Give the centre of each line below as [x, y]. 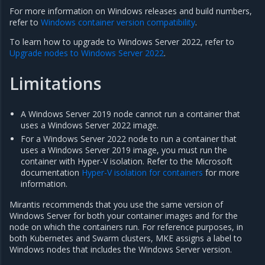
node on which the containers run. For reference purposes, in [126, 227]
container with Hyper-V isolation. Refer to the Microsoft [127, 161]
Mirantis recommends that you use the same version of [116, 205]
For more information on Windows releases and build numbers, [131, 11]
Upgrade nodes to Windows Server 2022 [87, 53]
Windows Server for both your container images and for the [124, 216]
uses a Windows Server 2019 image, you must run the [124, 150]
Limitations [55, 84]
